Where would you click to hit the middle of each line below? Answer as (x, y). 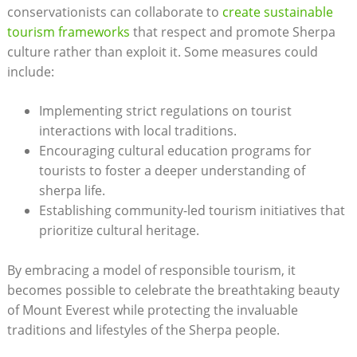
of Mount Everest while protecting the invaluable (152, 310)
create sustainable (277, 12)
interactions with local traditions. (137, 130)
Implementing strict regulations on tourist (165, 110)
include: (30, 71)
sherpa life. (72, 190)
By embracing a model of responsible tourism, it (151, 270)
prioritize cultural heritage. (119, 230)
